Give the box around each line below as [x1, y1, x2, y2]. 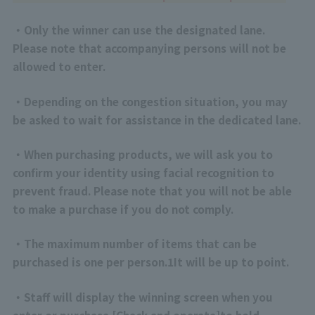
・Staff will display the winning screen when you [12, 288, 273, 304]
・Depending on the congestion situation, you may [12, 93, 288, 109]
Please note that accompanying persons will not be [12, 40, 286, 56]
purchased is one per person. [12, 254, 167, 270]
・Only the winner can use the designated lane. [12, 22, 265, 38]
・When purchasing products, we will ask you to [12, 146, 273, 162]
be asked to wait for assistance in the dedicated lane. [12, 111, 301, 127]
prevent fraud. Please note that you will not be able [12, 182, 292, 198]
